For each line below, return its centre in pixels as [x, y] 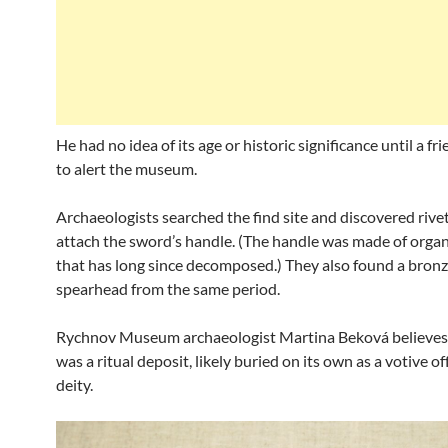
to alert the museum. [126, 169]
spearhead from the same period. [168, 289]
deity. [74, 385]
